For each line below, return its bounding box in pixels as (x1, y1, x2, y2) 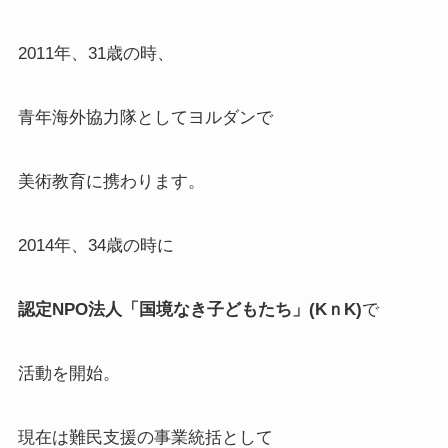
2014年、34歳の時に (17, 236, 174, 256)
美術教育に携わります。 (17, 172, 205, 192)
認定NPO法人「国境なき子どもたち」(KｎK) (17, 300, 362, 320)
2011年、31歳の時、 (17, 44, 174, 64)
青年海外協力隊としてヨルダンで (17, 108, 273, 128)
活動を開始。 (17, 364, 120, 384)
